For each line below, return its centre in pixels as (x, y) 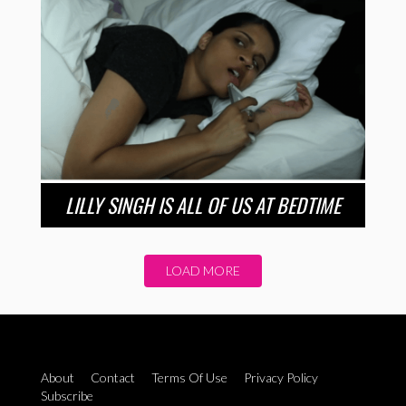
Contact (113, 377)
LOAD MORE (203, 270)
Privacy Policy (281, 377)
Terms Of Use (189, 377)
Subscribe (67, 395)
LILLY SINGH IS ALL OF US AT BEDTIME (203, 204)
